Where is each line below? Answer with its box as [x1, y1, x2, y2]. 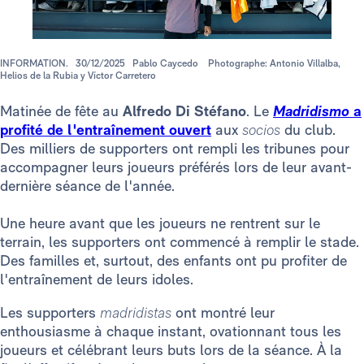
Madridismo [273, 102, 349, 120]
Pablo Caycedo [132, 58, 201, 70]
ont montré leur [175, 304, 275, 322]
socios [242, 121, 284, 139]
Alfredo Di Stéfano [123, 102, 246, 120]
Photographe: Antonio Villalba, [208, 58, 340, 70]
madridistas [100, 304, 175, 322]
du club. [284, 121, 336, 139]
